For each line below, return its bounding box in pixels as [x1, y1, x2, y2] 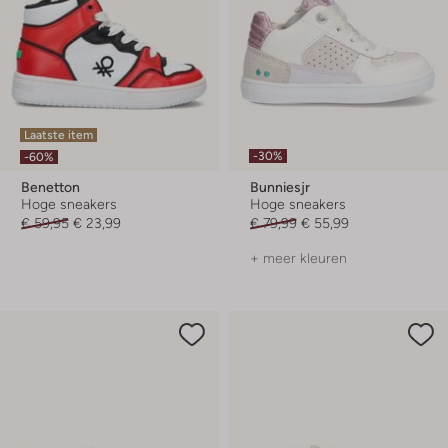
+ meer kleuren [250, 250, 347, 267]
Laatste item [24, 128, 93, 143]
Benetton [21, 179, 80, 196]
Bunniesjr [250, 179, 310, 196]
